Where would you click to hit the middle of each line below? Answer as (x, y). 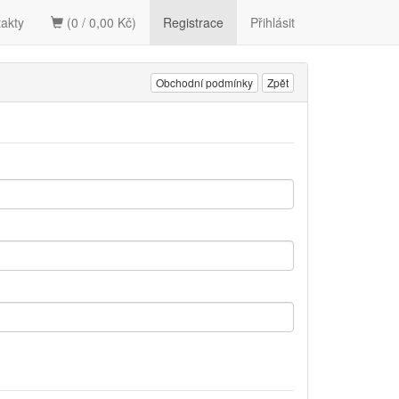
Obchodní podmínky (204, 83)
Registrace (193, 22)
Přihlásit (273, 22)
